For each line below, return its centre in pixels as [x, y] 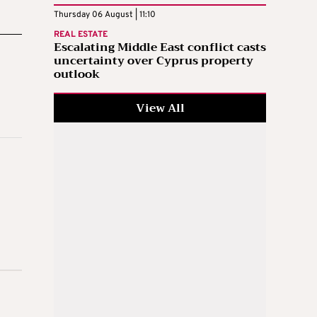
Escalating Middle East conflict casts [160, 47]
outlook [77, 74]
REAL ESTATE [81, 34]
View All [160, 108]
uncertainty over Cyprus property [154, 60]
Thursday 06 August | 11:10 [105, 15]
